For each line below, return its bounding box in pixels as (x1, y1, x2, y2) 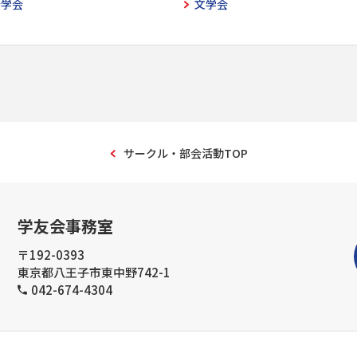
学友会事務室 (18, 214, 113, 237)
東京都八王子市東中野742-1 (18, 263, 171, 280)
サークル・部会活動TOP (124, 144, 248, 161)
